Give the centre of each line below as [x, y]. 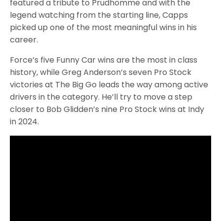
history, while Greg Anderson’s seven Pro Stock [101, 73]
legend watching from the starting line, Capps [99, 15]
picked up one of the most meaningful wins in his [104, 28]
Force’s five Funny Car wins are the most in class [104, 60]
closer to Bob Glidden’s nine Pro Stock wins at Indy [107, 110]
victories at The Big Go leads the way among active [109, 85]
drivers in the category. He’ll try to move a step [101, 97]
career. [24, 40]
